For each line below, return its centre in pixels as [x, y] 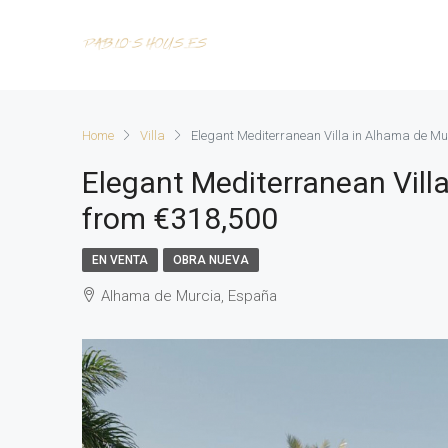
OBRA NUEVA [211, 260]
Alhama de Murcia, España [189, 296]
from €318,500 [180, 218]
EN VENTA [120, 260]
